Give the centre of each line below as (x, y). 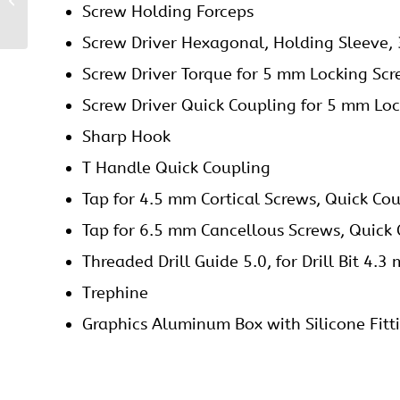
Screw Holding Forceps (168, 12)
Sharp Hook (126, 137)
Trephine (115, 293)
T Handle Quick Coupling (176, 168)
